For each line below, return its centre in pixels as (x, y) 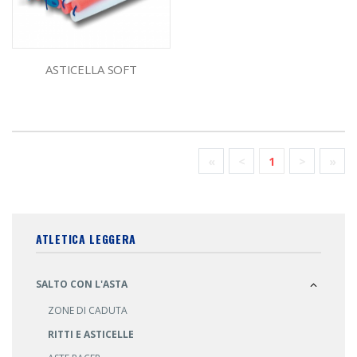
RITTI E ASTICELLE (91, 335)
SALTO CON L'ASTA (82, 284)
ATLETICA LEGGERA (86, 239)
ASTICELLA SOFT (91, 69)
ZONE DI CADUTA (88, 311)
